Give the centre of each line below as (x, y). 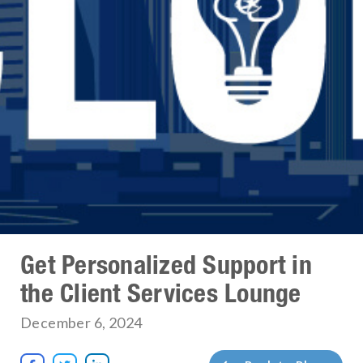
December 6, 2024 (81, 322)
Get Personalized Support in (166, 264)
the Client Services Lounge (161, 292)
